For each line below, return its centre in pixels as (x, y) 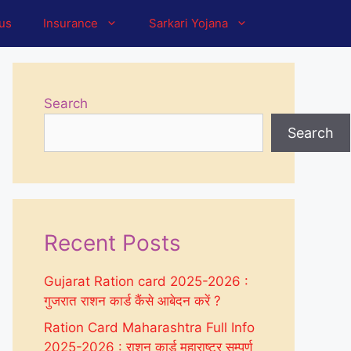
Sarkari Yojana (188, 23)
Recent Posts (112, 243)
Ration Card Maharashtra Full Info (149, 327)
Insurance (71, 23)
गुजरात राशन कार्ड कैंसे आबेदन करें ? (132, 301)
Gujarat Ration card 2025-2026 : (146, 281)
